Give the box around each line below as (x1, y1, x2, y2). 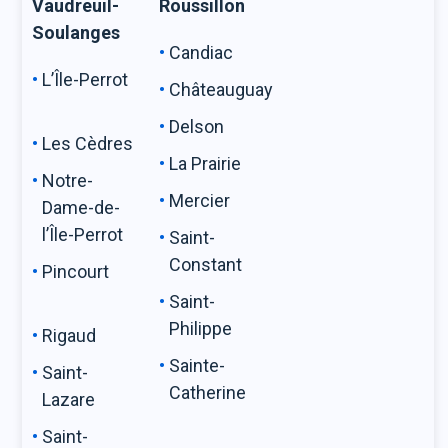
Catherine (169, 382, 247, 403)
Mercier (169, 190, 231, 211)
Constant (169, 254, 243, 275)
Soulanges (32, 22, 121, 43)
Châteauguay (169, 79, 274, 100)
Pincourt (42, 261, 138, 282)
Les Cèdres (42, 133, 134, 154)
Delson (169, 116, 229, 137)
